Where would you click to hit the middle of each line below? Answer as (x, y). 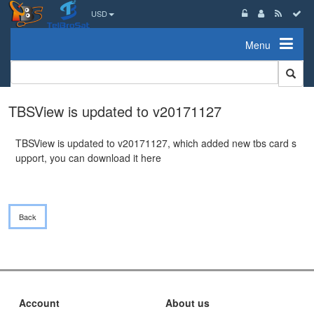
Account (39, 303)
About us (187, 303)
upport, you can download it (78, 158)
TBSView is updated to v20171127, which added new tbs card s (156, 143)
